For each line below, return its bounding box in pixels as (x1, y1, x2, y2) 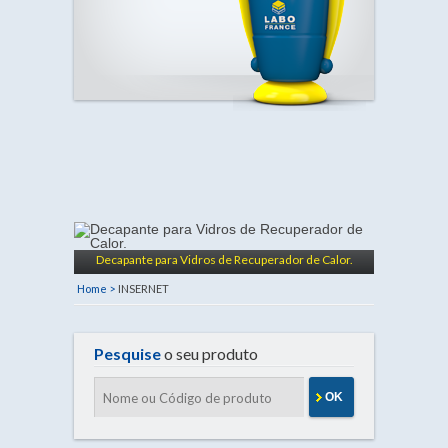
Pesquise (94, 344, 161, 363)
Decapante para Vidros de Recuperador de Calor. (95, 252, 353, 267)
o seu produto (161, 344, 258, 363)
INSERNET (118, 282, 169, 295)
